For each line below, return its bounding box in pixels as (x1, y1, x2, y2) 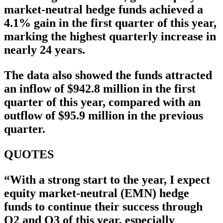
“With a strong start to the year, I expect (4, 173, 210, 187)
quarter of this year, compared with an (4, 96, 201, 109)
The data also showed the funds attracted (4, 69, 212, 82)
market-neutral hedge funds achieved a (4, 3, 203, 16)
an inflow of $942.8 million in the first (4, 82, 196, 96)
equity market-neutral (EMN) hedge (4, 187, 189, 200)
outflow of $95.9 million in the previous (4, 109, 203, 122)
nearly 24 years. (4, 43, 85, 57)
